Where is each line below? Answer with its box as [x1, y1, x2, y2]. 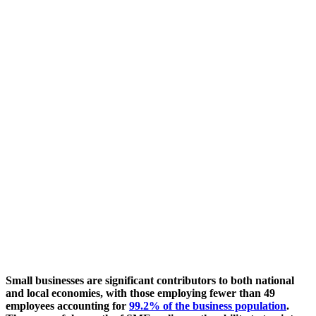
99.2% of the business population [129, 299, 286, 312]
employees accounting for [6, 299, 129, 312]
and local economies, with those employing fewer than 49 [6, 286, 275, 299]
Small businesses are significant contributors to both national [6, 274, 294, 286]
